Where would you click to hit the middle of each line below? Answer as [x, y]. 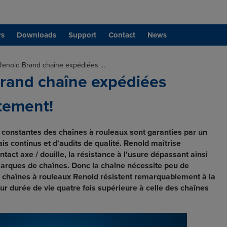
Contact [122, 35]
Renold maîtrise [152, 143]
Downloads [36, 35]
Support [82, 35]
